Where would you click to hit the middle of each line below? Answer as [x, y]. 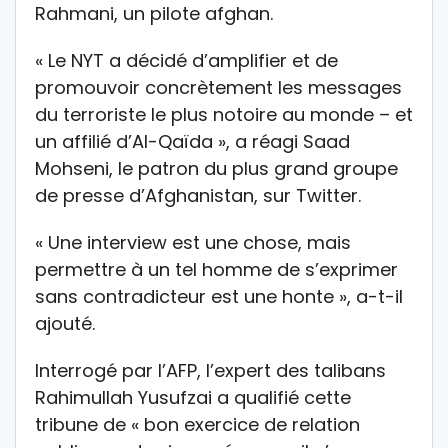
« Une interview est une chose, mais [193, 243]
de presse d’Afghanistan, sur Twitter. [198, 196]
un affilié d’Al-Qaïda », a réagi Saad [192, 142]
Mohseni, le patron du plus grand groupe [216, 169]
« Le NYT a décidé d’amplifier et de [186, 61]
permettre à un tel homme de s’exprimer [216, 270]
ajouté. [65, 324]
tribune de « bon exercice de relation [197, 425]
